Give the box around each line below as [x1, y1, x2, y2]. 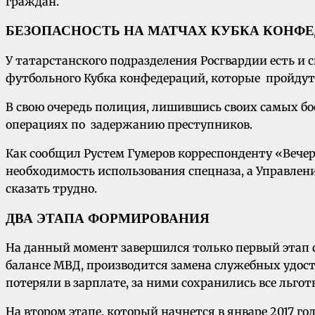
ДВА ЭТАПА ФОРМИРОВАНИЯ [6, 210, 210, 226]
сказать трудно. [6, 181, 97, 196]
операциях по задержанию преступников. [6, 117, 252, 132]
